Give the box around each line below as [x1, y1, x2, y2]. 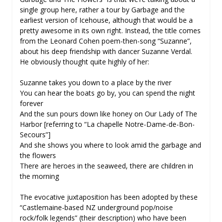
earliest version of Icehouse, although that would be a [20, 15, 193, 25]
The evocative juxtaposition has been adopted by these [20, 192, 198, 202]
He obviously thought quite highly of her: [20, 56, 149, 66]
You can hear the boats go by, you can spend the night [20, 88, 195, 98]
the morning [20, 171, 59, 181]
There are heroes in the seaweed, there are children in [20, 161, 193, 170]
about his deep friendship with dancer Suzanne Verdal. [20, 46, 192, 56]
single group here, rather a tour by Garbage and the [20, 4, 185, 14]
